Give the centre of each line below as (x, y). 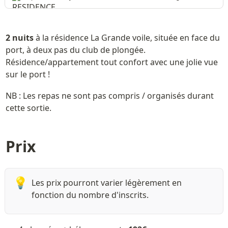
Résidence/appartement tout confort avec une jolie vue (111, 62)
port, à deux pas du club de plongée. (75, 50)
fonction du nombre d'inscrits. (90, 195)
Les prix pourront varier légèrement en (106, 182)
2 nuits (19, 38)
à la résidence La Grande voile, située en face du (126, 38)
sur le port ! (27, 75)
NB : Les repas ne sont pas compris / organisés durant (109, 96)
